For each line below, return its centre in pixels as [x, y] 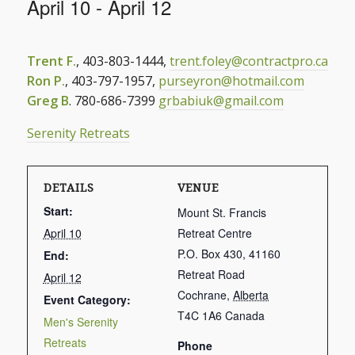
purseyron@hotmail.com [231, 81]
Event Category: [87, 300]
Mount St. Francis [222, 212]
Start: [58, 211]
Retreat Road [211, 274]
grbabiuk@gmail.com [221, 101]
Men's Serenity [80, 322]
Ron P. [46, 81]
